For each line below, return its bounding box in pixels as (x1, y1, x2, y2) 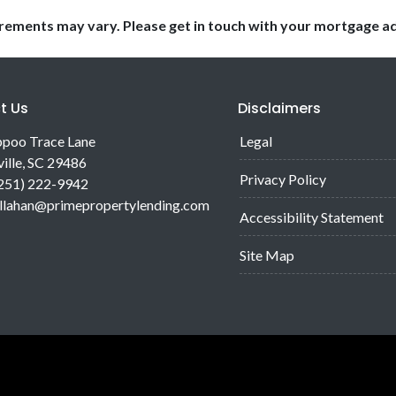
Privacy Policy (240, 170, 326, 187)
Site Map (240, 246, 294, 263)
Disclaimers (238, 97, 321, 118)
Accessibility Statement (240, 208, 384, 225)
